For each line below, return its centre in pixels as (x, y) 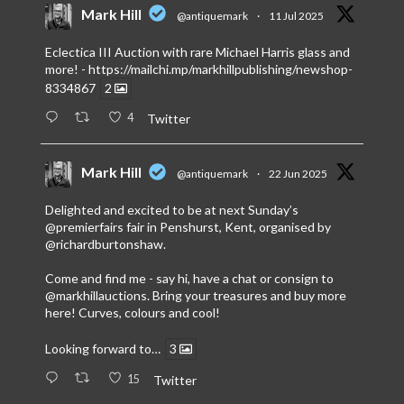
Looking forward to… (102, 349)
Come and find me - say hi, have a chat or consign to (189, 279)
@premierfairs (84, 227)
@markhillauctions (96, 296)
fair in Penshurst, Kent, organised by (227, 227)
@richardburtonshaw (104, 244)
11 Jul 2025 (296, 15)
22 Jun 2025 (298, 174)
